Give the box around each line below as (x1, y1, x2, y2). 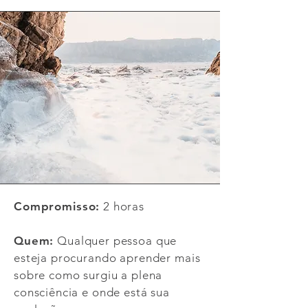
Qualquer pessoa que (54, 234, 177, 247)
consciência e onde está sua (14, 285, 170, 299)
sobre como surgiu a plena (14, 268, 163, 282)
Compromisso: (14, 199, 100, 213)
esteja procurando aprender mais (14, 251, 201, 265)
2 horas (100, 199, 145, 213)
